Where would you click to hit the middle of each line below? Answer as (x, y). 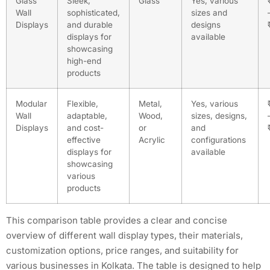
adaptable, (87, 116)
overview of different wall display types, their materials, (124, 236)
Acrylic (152, 140)
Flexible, (83, 104)
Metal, (150, 104)
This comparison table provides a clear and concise (117, 221)
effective (84, 140)
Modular (31, 104)
